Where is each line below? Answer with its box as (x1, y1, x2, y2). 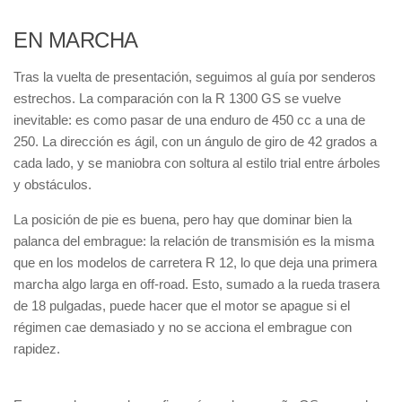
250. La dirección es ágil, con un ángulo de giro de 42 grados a (13, 134, 377, 149)
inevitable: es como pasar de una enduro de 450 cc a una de (13, 112, 365, 127)
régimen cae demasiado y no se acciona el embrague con (13, 319, 352, 335)
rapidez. (13, 341, 60, 356)
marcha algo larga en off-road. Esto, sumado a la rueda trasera (13, 276, 380, 292)
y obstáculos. (13, 177, 92, 192)
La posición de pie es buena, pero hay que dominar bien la (13, 212, 352, 227)
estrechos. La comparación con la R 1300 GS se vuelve (13, 91, 341, 106)
